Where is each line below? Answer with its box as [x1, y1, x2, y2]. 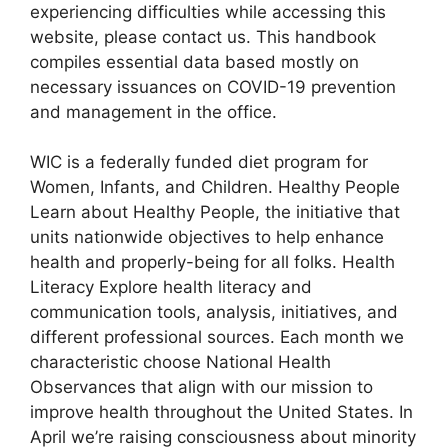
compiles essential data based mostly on [30, 51, 359, 72]
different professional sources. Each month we [30, 327, 404, 347]
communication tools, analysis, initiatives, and [30, 302, 398, 322]
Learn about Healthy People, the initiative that [30, 202, 400, 222]
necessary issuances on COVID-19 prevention [30, 76, 396, 97]
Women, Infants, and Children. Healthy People [30, 177, 400, 197]
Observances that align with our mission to [30, 377, 373, 397]
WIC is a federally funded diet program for [30, 152, 368, 172]
